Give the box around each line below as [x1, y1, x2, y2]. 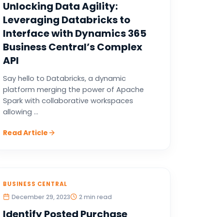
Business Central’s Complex [2, 40, 142, 54]
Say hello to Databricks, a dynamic [2, 74, 126, 83]
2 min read [78, 193, 112, 201]
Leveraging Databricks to [2, 13, 130, 27]
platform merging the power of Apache [2, 85, 144, 94]
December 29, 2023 [11, 193, 70, 201]
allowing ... [2, 107, 38, 117]
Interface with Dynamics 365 [2, 27, 146, 40]
